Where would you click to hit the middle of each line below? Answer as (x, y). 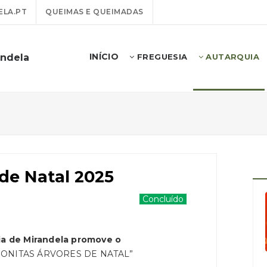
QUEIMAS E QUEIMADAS (94, 12)
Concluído (163, 199)
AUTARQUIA (231, 57)
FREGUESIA (161, 57)
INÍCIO (104, 57)
